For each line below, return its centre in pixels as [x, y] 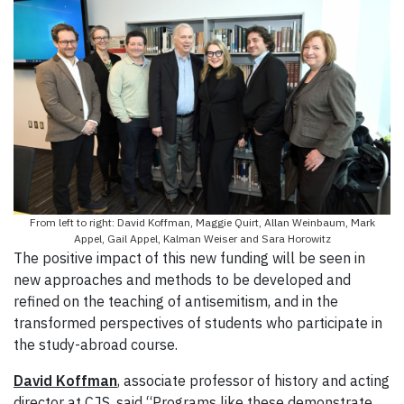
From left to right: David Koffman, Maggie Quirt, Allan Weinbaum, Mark [202, 223]
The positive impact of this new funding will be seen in [189, 258]
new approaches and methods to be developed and [182, 280]
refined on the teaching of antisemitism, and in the [176, 302]
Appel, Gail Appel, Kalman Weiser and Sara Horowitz [202, 239]
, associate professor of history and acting [253, 381]
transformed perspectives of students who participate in [198, 323]
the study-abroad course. [96, 345]
